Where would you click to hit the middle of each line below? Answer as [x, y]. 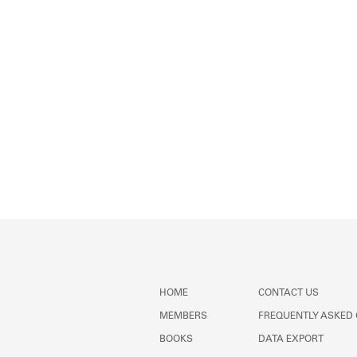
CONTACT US [288, 293]
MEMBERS [183, 316]
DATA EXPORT [291, 339]
